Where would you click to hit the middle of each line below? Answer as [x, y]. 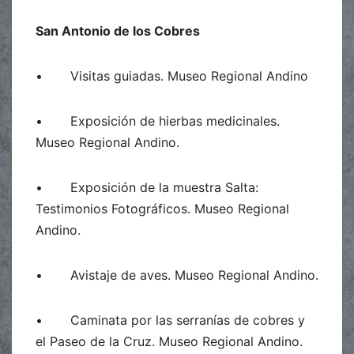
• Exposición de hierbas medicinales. [158, 121]
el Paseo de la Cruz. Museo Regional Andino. [169, 341]
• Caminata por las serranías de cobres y [170, 320]
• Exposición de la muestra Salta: [147, 187]
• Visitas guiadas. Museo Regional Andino [172, 75]
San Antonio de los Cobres [118, 30]
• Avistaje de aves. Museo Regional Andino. [177, 275]
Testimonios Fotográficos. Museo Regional [162, 208]
